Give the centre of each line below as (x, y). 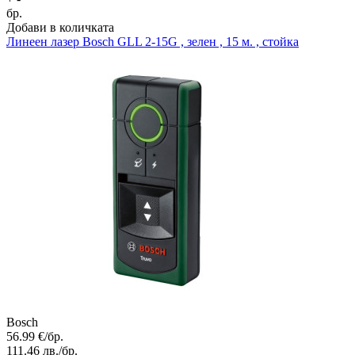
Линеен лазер (43, 42)
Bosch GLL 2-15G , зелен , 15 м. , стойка (191, 42)
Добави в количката (60, 28)
